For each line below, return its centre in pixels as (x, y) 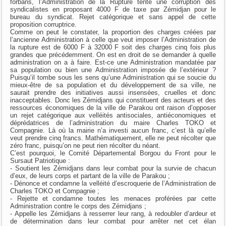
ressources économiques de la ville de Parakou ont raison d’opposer (113, 107)
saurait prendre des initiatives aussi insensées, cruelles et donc (113, 92)
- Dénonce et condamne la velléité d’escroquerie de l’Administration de (113, 183)
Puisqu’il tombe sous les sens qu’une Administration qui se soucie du (113, 77)
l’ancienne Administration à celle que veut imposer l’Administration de (113, 39)
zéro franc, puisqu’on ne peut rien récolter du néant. (86, 145)
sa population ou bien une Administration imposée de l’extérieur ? (113, 70)
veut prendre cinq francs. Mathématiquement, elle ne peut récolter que (113, 138)
